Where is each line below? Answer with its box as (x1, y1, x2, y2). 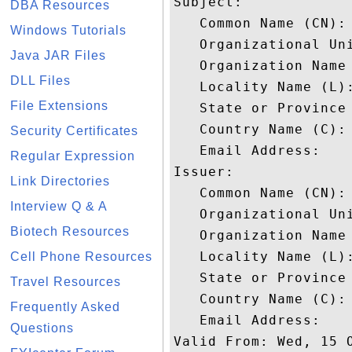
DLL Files (10, 74, 71, 87)
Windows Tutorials (10, 24, 126, 37)
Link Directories (10, 174, 110, 188)
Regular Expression (10, 149, 135, 163)
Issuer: (174, 164, 243, 179)
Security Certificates (10, 124, 138, 137)
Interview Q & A (10, 200, 108, 213)
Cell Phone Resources (10, 250, 152, 263)
